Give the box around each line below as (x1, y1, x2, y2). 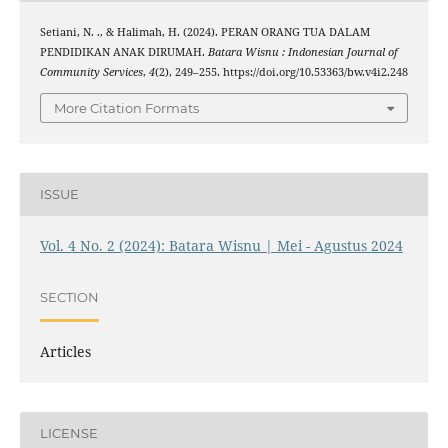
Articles (39, 341, 91, 361)
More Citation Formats (54, 99, 199, 116)
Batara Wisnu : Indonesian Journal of (207, 45, 398, 60)
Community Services (39, 65, 143, 80)
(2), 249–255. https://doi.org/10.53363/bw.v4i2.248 (154, 65, 408, 80)
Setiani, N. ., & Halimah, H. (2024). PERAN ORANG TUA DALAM (39, 25, 370, 40)
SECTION (39, 289, 99, 306)
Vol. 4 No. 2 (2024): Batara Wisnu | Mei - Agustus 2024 (39, 235, 403, 255)
